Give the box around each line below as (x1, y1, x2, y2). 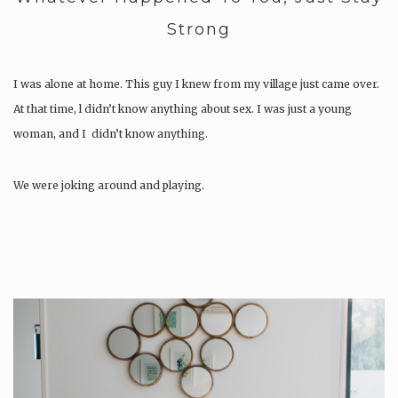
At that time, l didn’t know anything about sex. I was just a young (13, 102, 352, 116)
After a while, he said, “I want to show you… (13, 230, 243, 244)
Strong (167, 20, 231, 40)
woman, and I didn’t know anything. (13, 127, 208, 141)
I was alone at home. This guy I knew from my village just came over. (13, 77, 379, 92)
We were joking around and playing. (13, 179, 204, 193)
